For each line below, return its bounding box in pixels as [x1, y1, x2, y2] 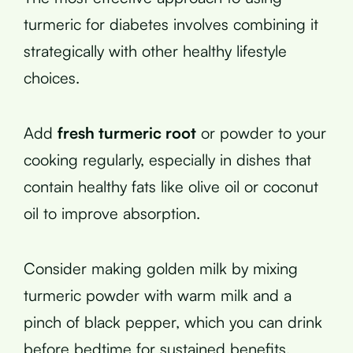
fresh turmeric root [58, 122, 196, 143]
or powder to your [196, 122, 326, 143]
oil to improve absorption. [24, 203, 200, 223]
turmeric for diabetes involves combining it [24, 13, 318, 34]
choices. [24, 67, 80, 87]
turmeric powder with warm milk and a [24, 284, 292, 305]
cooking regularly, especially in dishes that [24, 149, 311, 169]
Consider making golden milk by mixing [24, 258, 298, 278]
